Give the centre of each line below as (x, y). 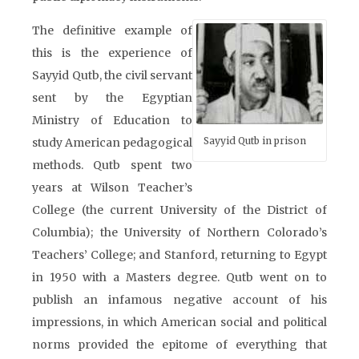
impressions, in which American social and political (179, 322)
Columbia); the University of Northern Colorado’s (179, 232)
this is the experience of (112, 53)
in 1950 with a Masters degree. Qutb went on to (179, 277)
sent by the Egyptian (112, 98)
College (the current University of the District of (179, 210)
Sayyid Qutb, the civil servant (112, 75)
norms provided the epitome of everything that (179, 345)
